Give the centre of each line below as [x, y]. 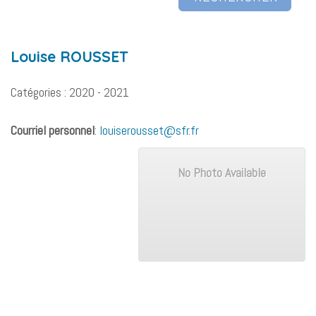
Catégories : [40, 92]
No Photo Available [222, 173]
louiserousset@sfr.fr [149, 130]
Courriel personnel [53, 130]
